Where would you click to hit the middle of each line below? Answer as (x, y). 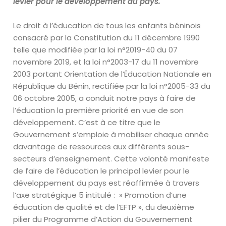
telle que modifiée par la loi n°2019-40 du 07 (96, 50)
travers (186, 183)
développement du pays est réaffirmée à (92, 183)
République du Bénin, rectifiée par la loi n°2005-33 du (112, 86)
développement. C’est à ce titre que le (87, 122)
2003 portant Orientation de (66, 74)
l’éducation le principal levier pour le (123, 171)
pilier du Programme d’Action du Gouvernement (103, 219)
